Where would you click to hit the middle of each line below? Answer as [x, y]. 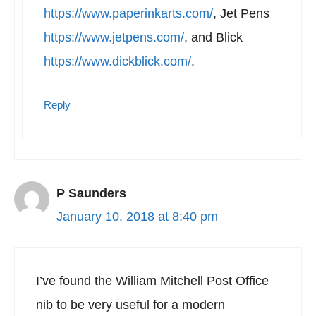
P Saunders [91, 193]
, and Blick [213, 37]
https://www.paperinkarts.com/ [128, 13]
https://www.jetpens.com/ [114, 37]
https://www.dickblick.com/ [117, 61]
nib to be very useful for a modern [130, 305]
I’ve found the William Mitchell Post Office [152, 281]
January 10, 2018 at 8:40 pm [137, 217]
